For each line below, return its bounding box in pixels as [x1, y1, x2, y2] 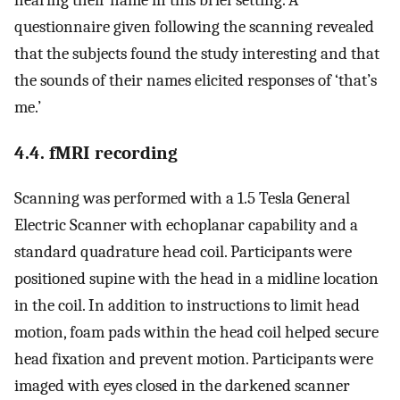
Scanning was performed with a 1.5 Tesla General [14, 188, 350, 209]
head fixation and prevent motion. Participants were [14, 349, 373, 370]
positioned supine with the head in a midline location [14, 269, 379, 289]
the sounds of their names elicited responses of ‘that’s [14, 70, 377, 90]
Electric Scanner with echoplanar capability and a [14, 215, 358, 236]
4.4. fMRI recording [14, 141, 178, 163]
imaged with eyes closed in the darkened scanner [14, 376, 350, 396]
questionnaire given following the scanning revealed [14, 16, 374, 37]
